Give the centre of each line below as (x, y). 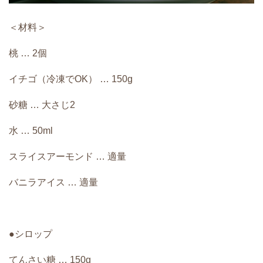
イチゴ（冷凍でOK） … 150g (71, 79)
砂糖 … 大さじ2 (42, 105)
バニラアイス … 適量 (53, 183)
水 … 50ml (31, 131)
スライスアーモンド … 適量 (68, 157)
